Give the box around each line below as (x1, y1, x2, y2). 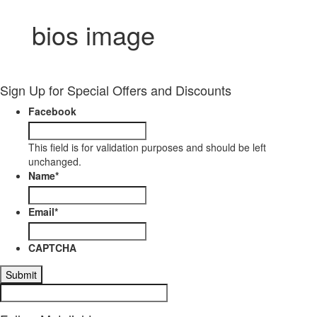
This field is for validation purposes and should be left (28, 140, 266, 154)
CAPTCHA (28, 241, 76, 255)
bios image (32, 16, 155, 52)
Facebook (28, 104, 76, 118)
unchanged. (28, 154, 81, 168)
